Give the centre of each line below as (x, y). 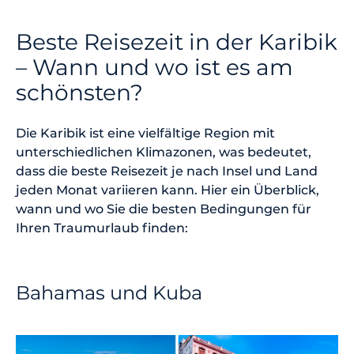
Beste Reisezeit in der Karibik (177, 41)
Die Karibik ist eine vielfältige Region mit (145, 133)
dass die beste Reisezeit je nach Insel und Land (167, 171)
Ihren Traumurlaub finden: (102, 228)
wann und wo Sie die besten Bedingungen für (164, 209)
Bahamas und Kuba (109, 292)
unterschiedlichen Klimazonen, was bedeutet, (164, 152)
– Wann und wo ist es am (154, 67)
